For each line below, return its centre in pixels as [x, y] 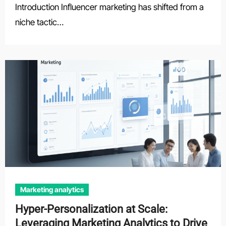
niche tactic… [39, 22]
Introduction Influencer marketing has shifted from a [109, 7]
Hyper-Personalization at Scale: [91, 209]
